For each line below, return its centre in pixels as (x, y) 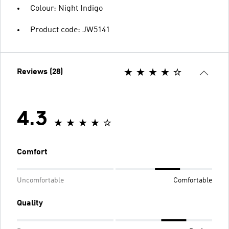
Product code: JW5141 (70, 30)
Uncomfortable (40, 180)
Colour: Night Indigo (66, 9)
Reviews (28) (40, 72)
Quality (30, 203)
